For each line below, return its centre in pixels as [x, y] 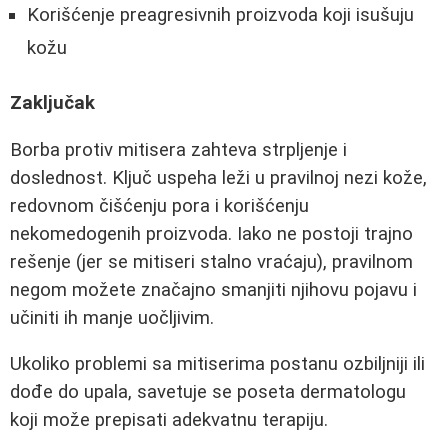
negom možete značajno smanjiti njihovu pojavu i [213, 289]
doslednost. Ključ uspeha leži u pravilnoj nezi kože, [218, 177]
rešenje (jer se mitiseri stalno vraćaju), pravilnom [211, 261]
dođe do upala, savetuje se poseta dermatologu [208, 392]
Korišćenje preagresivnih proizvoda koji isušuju [220, 15]
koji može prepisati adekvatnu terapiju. [169, 420]
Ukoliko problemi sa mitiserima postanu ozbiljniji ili [217, 364]
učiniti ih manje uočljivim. [112, 317]
